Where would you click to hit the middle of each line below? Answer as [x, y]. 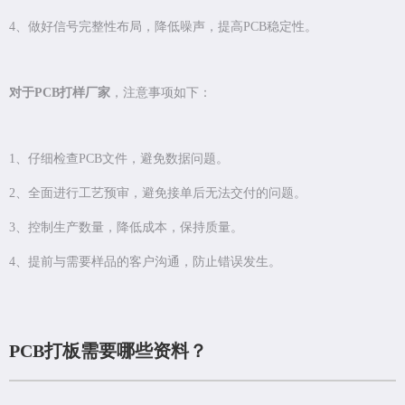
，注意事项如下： [161, 93]
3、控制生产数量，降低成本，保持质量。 [126, 228]
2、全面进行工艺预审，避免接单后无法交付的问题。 [158, 193]
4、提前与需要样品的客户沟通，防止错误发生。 [145, 262]
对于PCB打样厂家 [60, 93]
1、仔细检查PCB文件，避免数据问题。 [119, 159]
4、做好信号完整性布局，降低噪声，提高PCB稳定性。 [163, 27]
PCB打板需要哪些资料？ [108, 351]
